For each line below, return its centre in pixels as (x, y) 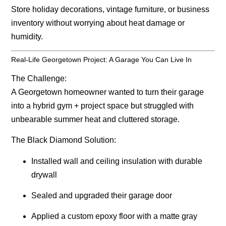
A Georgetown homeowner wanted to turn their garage (108, 92)
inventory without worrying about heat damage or (98, 23)
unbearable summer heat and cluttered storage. (96, 119)
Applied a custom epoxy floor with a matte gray (115, 216)
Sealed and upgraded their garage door (102, 196)
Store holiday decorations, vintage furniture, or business (110, 9)
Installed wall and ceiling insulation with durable (117, 161)
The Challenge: (39, 78)
